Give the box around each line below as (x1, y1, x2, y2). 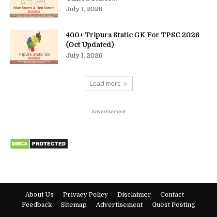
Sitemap (61, 201, 87, 209)
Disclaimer (117, 191, 151, 199)
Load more (90, 79, 121, 88)
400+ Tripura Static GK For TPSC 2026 (66, 31, 200, 39)
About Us (25, 191, 54, 199)
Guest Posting (152, 201, 195, 209)
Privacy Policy (63, 191, 108, 199)
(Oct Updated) (66, 41, 114, 49)
